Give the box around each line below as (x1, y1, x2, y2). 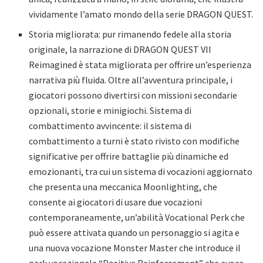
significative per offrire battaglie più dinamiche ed (29, 150, 229, 163)
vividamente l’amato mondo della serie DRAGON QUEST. (29, 8, 254, 21)
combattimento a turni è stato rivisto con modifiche (29, 135, 240, 147)
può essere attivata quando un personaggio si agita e (29, 227, 240, 239)
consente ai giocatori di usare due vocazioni (29, 196, 203, 208)
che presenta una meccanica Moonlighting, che (29, 181, 218, 193)
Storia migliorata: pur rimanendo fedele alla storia (29, 28, 232, 41)
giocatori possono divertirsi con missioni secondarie (29, 89, 238, 102)
